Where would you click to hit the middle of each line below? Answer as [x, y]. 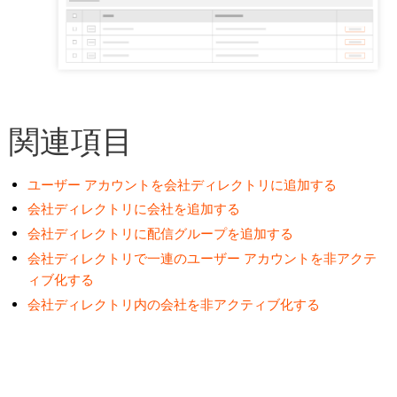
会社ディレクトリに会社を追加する [134, 209]
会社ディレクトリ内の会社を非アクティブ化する [174, 304]
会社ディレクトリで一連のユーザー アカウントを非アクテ [202, 258]
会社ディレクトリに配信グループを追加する [161, 234]
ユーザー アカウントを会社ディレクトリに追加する [183, 184]
